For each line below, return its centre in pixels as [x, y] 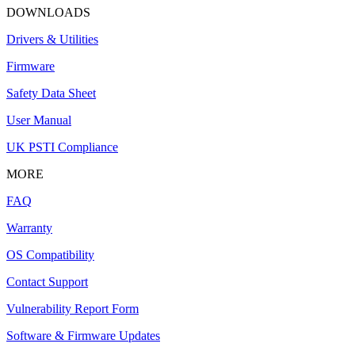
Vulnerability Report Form [73, 308]
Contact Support [47, 281]
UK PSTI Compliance [62, 147]
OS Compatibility [50, 254]
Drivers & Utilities [52, 39]
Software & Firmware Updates [83, 335]
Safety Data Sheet [51, 93]
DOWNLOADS [48, 12]
